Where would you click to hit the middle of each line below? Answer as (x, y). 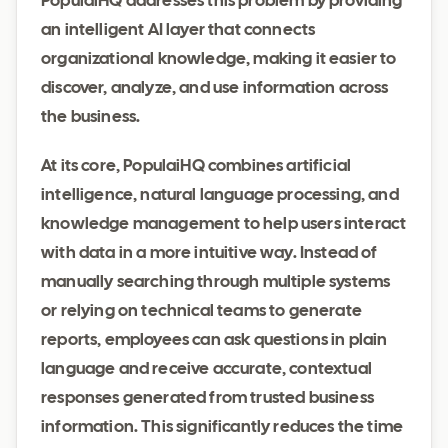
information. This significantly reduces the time (222, 427)
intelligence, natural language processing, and (220, 195)
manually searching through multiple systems (216, 282)
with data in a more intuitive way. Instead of (209, 253)
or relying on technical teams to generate (201, 311)
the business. (91, 117)
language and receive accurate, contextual (206, 369)
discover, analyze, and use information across (215, 88)
